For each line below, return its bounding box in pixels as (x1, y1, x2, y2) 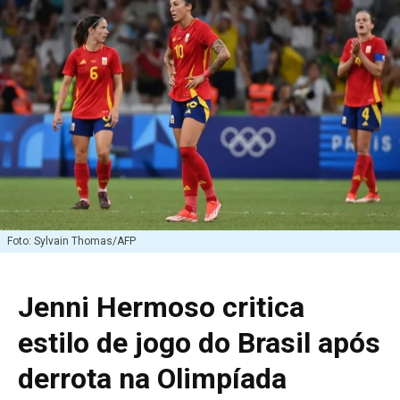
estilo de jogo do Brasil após (18, 326, 380, 361)
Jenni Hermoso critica (18, 290, 304, 325)
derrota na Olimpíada (18, 362, 287, 396)
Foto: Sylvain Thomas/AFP (7, 235, 136, 248)
